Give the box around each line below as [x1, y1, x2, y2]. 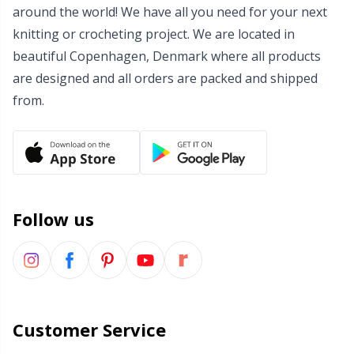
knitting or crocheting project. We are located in [13, 25, 295, 43]
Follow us [13, 207, 94, 231]
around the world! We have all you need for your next [13, 3, 327, 21]
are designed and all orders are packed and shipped [13, 70, 318, 87]
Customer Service [13, 318, 166, 341]
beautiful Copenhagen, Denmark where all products [13, 47, 321, 65]
